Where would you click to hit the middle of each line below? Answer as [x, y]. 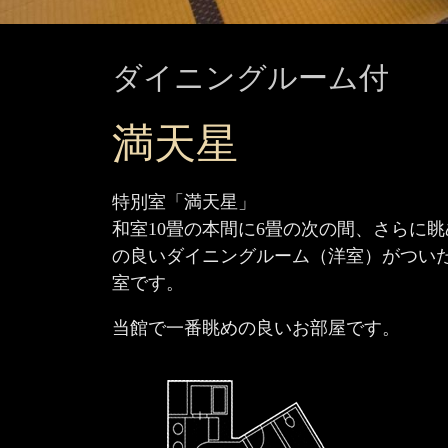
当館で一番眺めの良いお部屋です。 [256, 327]
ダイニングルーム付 [250, 77]
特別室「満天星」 [184, 201]
